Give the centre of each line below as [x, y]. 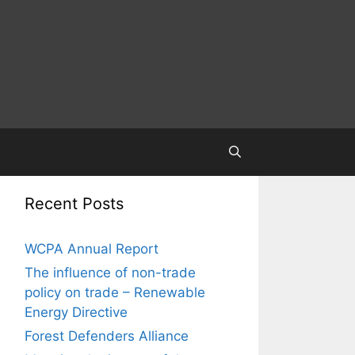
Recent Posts [74, 204]
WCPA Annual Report [92, 249]
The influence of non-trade [110, 273]
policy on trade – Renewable [115, 292]
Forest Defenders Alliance [107, 336]
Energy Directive [76, 312]
